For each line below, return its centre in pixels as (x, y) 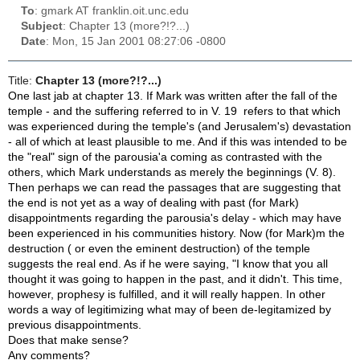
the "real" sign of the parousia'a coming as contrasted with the (165, 157)
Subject (42, 27)
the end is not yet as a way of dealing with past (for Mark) (153, 202)
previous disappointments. (75, 325)
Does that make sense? (68, 340)
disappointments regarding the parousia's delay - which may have (175, 218)
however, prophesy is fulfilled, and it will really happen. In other (167, 294)
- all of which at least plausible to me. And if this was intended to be (178, 141)
